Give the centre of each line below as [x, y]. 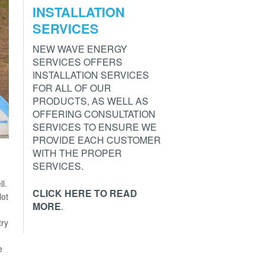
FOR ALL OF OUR [72, 88]
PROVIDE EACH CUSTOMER [96, 140]
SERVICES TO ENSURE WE [94, 127]
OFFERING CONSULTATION [94, 114]
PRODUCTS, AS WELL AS [90, 101]
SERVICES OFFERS [77, 62]
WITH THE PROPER [77, 153]
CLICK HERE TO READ [85, 193]
